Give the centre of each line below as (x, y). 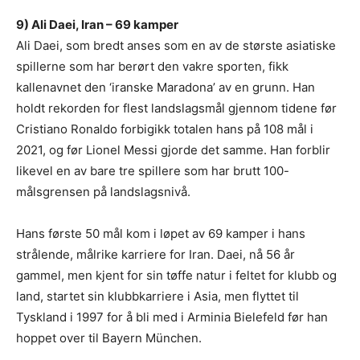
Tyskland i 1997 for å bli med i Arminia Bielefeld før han (172, 317)
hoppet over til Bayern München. (109, 337)
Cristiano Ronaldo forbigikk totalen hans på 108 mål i (165, 129)
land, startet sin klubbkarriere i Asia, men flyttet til (157, 296)
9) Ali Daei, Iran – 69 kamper (97, 24)
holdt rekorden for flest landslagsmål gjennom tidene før (176, 108)
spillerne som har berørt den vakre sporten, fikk (152, 66)
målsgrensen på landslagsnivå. (103, 191)
